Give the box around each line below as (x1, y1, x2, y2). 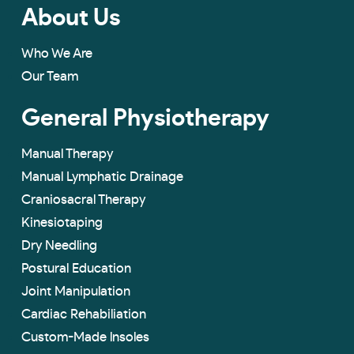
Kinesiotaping (21, 215, 103, 229)
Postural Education (21, 261, 131, 275)
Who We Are (21, 46, 92, 60)
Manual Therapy (21, 146, 113, 160)
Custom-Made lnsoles (21, 330, 149, 344)
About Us (21, 6, 120, 30)
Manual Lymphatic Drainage (21, 169, 183, 183)
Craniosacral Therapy (21, 192, 145, 206)
